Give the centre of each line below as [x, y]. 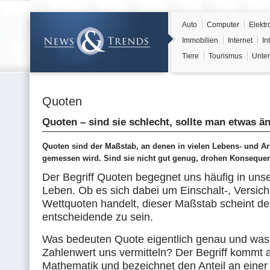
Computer [223, 25]
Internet [240, 40]
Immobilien [200, 40]
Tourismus [225, 56]
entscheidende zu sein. [98, 217]
